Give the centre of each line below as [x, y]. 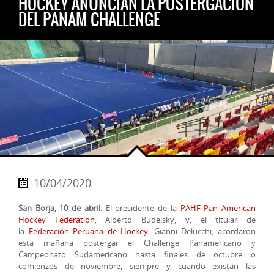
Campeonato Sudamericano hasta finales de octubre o [137, 255]
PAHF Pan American [218, 208]
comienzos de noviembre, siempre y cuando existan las [137, 266]
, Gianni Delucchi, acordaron [202, 231]
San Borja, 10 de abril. [60, 208]
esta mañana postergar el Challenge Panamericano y [137, 243]
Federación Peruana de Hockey [88, 231]
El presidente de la [141, 208]
